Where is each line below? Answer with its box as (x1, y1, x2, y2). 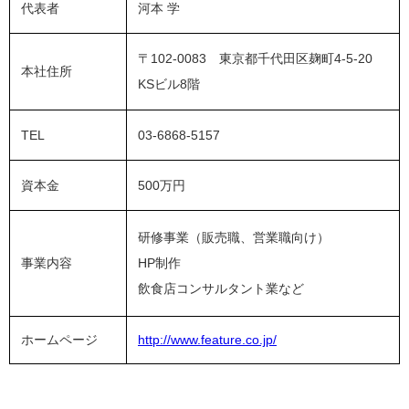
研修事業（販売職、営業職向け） (138, 231, 330, 245)
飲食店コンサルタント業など (138, 282, 304, 296)
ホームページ (21, 333, 98, 347)
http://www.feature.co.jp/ (138, 333, 277, 347)
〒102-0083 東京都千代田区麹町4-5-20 (138, 52, 385, 66)
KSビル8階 (138, 78, 200, 91)
